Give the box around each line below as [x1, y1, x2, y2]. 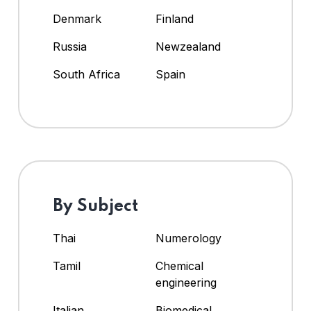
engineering [155, 276, 217, 290]
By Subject [53, 198, 138, 216]
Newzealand [155, 40, 221, 54]
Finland [155, 12, 194, 26]
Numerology [155, 231, 221, 246]
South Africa [53, 67, 120, 82]
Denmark [53, 12, 101, 26]
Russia [53, 40, 87, 54]
